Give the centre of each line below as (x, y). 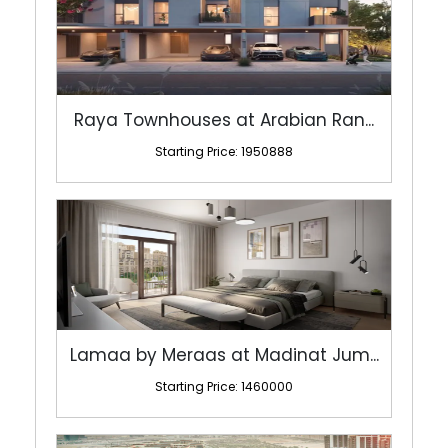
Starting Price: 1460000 (224, 387)
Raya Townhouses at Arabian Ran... (224, 120)
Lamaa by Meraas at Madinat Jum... (224, 355)
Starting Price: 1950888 (224, 152)
